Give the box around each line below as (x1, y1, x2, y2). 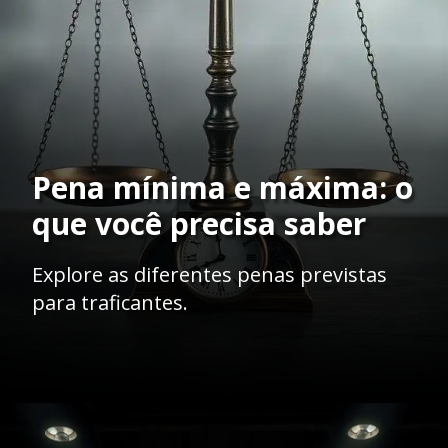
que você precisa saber (32, 203, 366, 245)
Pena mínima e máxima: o (32, 167, 413, 209)
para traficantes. (32, 289, 188, 317)
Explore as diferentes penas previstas (32, 261, 387, 289)
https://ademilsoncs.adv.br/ (114, 423, 293, 440)
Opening (56, 423, 111, 440)
